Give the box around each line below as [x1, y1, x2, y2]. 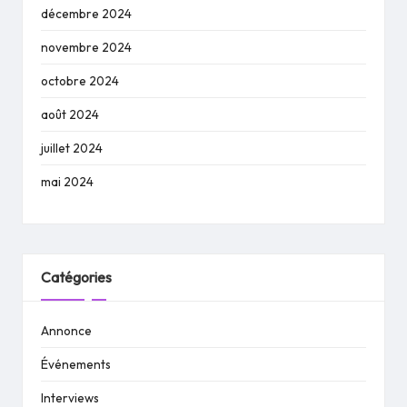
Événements [41, 356, 111, 373]
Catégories [41, 268, 112, 287]
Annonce [41, 323, 92, 340]
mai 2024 [41, 174, 94, 191]
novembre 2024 [41, 39, 132, 56]
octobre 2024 [41, 73, 119, 90]
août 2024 [41, 106, 99, 124]
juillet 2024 [41, 140, 103, 157]
